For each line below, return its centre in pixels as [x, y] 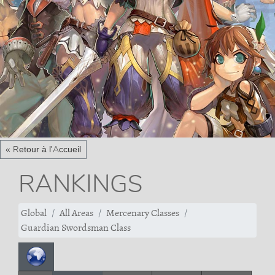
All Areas [76, 213]
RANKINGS [80, 184]
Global [34, 213]
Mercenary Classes [143, 213]
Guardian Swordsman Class [76, 228]
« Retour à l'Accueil [43, 149]
